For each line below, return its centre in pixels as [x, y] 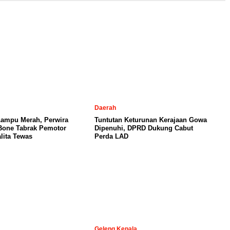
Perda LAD [111, 136]
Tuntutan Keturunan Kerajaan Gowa [151, 120]
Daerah [105, 108]
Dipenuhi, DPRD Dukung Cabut [144, 128]
